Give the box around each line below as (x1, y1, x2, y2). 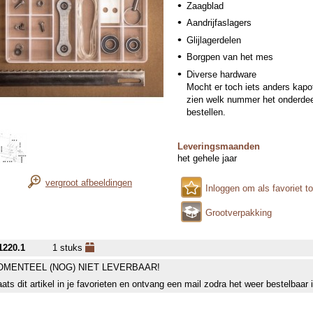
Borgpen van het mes (187, 52, 273, 62)
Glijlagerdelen (187, 34, 241, 45)
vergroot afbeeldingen (45, 177, 132, 188)
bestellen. (187, 106, 226, 117)
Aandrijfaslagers (187, 17, 252, 28)
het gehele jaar (177, 153, 237, 163)
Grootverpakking (205, 207, 272, 218)
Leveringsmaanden (177, 141, 260, 152)
